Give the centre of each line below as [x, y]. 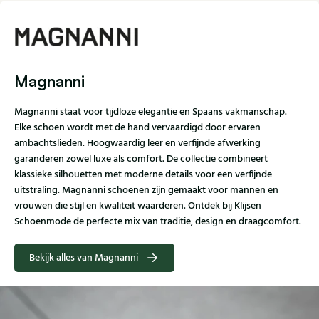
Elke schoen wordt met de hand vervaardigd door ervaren [137, 128]
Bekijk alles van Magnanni [84, 258]
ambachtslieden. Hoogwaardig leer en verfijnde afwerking [137, 143]
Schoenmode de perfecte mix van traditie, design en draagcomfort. [158, 222]
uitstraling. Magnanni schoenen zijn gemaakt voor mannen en [146, 190]
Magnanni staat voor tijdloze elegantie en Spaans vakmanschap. [151, 112]
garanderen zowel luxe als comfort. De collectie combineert [141, 159]
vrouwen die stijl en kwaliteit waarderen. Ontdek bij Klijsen [138, 206]
